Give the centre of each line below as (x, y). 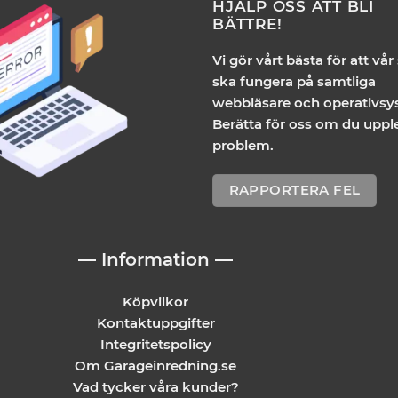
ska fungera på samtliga (294, 82)
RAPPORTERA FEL (295, 190)
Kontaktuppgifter (155, 322)
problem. (243, 146)
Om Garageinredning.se (156, 365)
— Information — (156, 260)
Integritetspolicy (155, 344)
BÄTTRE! (247, 23)
